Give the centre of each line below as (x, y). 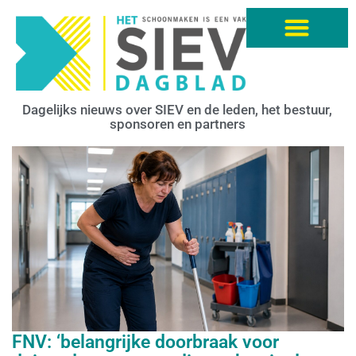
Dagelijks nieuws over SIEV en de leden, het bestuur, (177, 109)
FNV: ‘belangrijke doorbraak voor (145, 342)
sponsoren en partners (177, 124)
